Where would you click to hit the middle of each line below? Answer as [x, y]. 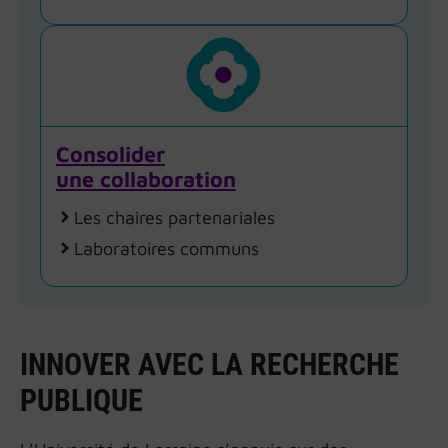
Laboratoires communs [166, 248]
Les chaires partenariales [174, 217]
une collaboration [146, 178]
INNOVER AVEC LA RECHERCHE [209, 364]
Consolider [110, 153]
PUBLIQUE [81, 400]
